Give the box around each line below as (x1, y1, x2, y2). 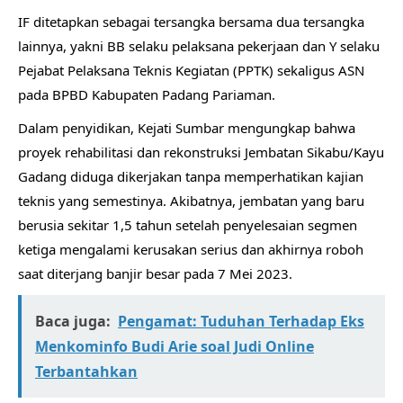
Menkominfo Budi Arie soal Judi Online (35, 336, 314, 357)
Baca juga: (35, 311, 111, 332)
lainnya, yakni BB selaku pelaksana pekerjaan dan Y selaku (18, 37, 380, 56)
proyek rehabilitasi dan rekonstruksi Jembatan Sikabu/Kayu (18, 143, 384, 162)
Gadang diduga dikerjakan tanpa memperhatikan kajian (18, 167, 363, 186)
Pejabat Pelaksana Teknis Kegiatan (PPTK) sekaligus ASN (18, 61, 364, 80)
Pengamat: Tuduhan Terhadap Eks (118, 311, 364, 332)
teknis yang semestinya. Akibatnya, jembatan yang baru (18, 192, 364, 210)
